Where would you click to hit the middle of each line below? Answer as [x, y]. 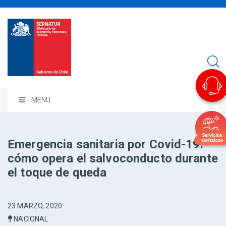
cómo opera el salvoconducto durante [113, 159]
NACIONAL [30, 219]
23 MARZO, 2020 [35, 206]
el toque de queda [57, 173]
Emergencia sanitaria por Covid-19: [105, 145]
